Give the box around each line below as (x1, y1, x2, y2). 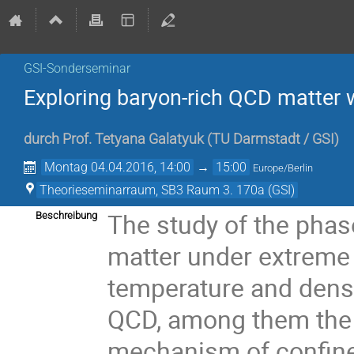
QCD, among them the (107, 302, 352, 337)
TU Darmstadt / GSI (212, 131, 334, 148)
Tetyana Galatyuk (95, 131, 204, 148)
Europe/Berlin (253, 162, 314, 175)
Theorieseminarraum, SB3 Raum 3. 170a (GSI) (40, 183, 295, 198)
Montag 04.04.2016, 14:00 (44, 160, 191, 175)
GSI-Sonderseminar (24, 61, 130, 76)
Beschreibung (36, 209, 97, 222)
